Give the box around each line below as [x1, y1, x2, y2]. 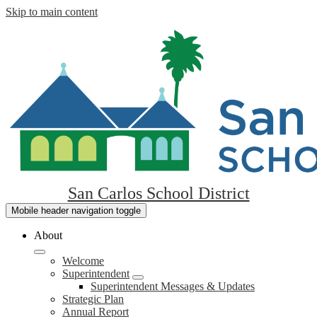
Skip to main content [6, 6, 98, 18]
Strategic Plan [62, 293, 124, 305]
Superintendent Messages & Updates [91, 280, 255, 292]
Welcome [62, 255, 104, 267]
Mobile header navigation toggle [11, 205, 141, 216]
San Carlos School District [67, 184, 250, 202]
